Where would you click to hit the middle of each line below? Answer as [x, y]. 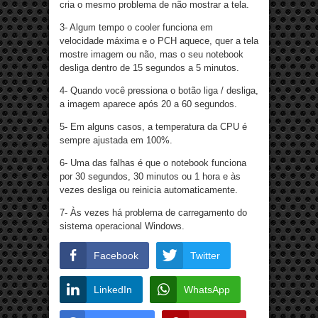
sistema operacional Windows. [122, 226]
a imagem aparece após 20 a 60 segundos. [148, 104]
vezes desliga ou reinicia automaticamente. [149, 190]
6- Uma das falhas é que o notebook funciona [153, 163]
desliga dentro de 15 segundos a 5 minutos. [149, 68]
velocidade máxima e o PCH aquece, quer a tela [159, 41]
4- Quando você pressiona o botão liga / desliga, [159, 91]
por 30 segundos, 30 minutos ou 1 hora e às [150, 176]
